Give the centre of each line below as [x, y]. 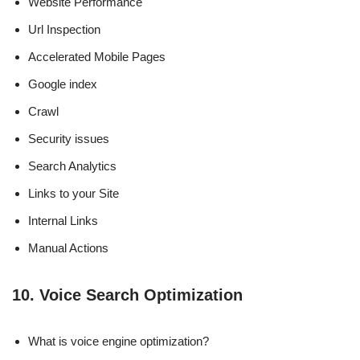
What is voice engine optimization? [119, 341]
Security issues [69, 138]
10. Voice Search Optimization [127, 295]
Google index [63, 84]
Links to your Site [74, 193]
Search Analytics [72, 166]
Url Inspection [64, 29]
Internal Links [63, 220]
